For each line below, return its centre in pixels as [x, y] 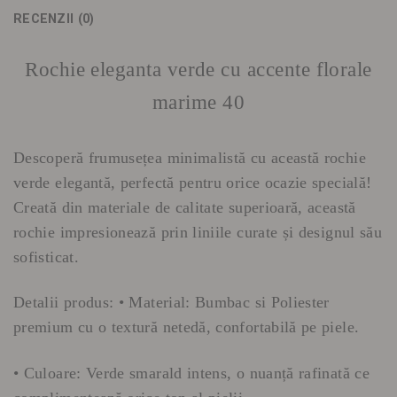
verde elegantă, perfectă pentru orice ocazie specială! [193, 182]
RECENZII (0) [54, 18]
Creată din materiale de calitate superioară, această [185, 207]
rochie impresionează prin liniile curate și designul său [198, 232]
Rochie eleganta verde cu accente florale [198, 69]
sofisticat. [46, 257]
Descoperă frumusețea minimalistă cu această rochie [190, 157]
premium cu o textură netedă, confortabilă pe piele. [187, 327]
